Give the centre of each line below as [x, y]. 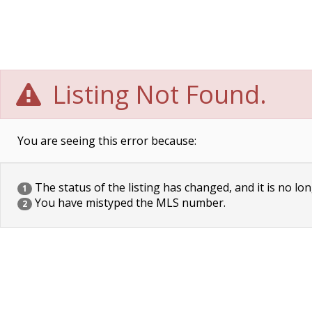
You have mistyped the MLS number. [129, 203]
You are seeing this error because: [107, 141]
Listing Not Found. [157, 94]
